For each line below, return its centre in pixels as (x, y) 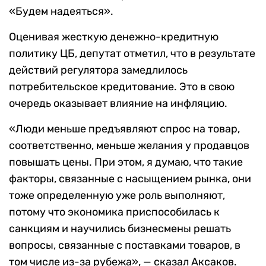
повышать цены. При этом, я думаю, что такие (126, 162)
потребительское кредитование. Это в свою (122, 87)
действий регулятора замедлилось (98, 70)
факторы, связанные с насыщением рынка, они (130, 179)
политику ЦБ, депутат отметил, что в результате (132, 54)
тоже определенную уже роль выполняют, (117, 196)
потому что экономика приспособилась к (114, 212)
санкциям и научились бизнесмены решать (120, 229)
